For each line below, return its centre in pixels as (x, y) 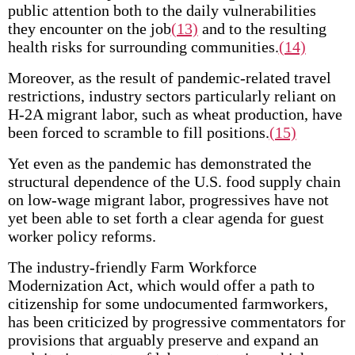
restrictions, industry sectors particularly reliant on (172, 96)
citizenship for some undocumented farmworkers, (168, 303)
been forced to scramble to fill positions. (138, 132)
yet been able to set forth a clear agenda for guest (166, 218)
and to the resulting (262, 29)
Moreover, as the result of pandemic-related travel (169, 78)
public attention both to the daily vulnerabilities (162, 10)
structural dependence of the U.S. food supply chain (174, 181)
